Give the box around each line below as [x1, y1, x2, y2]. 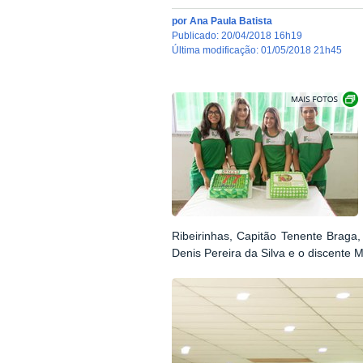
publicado [177, 30, 216, 41]
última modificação [178, 45, 256, 56]
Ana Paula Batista [189, 15, 272, 27]
